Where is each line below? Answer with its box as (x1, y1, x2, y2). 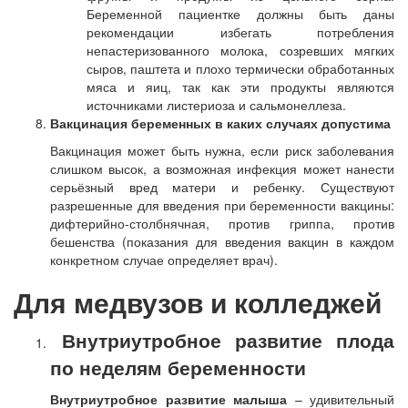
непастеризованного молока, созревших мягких (87, 41, 394, 59)
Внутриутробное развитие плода (62, 326, 394, 353)
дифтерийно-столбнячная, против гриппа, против (50, 214, 394, 232)
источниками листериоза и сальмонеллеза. (87, 96, 346, 114)
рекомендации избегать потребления (87, 23, 394, 41)
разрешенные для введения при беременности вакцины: (50, 196, 394, 214)
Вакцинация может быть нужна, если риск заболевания (50, 141, 394, 159)
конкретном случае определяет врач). (50, 250, 278, 269)
